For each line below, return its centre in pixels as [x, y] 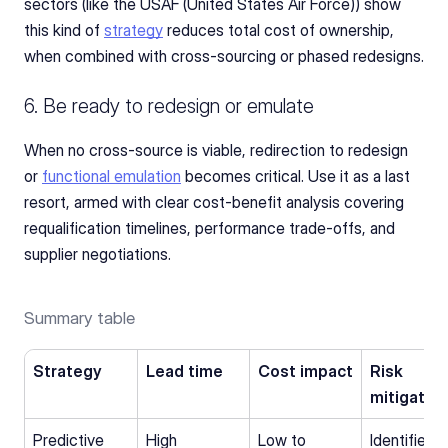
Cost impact [305, 371]
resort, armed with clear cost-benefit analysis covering [214, 202]
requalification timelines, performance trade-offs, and [209, 228]
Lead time [184, 371]
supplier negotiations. [97, 254]
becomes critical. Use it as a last [295, 176]
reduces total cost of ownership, [278, 30]
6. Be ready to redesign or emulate [169, 106]
